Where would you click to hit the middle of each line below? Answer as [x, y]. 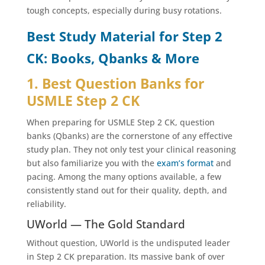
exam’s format [185, 163]
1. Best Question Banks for [115, 83]
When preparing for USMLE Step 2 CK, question [120, 122]
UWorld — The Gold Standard [106, 224]
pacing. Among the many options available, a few [124, 176]
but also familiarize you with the [91, 163]
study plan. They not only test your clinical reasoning [131, 149]
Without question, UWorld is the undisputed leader [128, 243]
